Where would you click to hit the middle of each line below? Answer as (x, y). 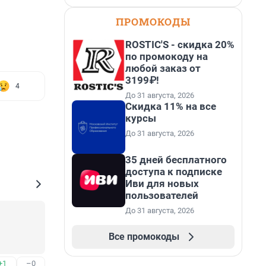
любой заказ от (163, 68)
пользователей (162, 195)
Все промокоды (144, 237)
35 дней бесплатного (176, 160)
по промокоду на (167, 56)
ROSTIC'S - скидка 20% (180, 45)
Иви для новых (162, 183)
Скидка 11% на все (171, 106)
